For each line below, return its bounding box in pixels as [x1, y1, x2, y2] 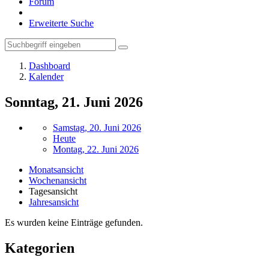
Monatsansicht [29, 164, 83, 175]
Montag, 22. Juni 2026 [53, 144, 139, 154]
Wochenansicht [29, 175, 86, 186]
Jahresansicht [29, 196, 79, 207]
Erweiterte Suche [29, 18, 94, 28]
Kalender [29, 71, 64, 82]
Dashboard [29, 61, 70, 71]
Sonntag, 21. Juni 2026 [5, 94, 143, 110]
